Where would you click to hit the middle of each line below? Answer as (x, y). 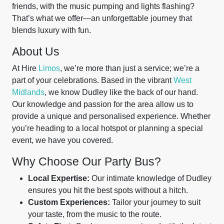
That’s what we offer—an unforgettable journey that (102, 18)
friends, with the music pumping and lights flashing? (103, 6)
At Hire (25, 68)
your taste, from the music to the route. (95, 214)
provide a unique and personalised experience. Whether (111, 116)
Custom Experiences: (69, 202)
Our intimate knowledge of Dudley (150, 178)
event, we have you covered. (62, 140)
